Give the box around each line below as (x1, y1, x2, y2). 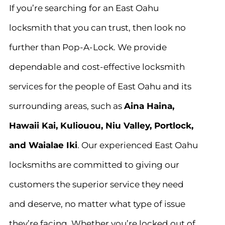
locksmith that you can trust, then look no (9, 22, 186, 33)
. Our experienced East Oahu (77, 139, 198, 150)
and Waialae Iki (9, 139, 77, 150)
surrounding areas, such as (9, 100, 124, 111)
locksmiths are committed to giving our (9, 159, 179, 170)
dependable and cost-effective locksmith (9, 61, 185, 72)
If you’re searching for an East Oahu (9, 2, 159, 13)
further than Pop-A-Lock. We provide (9, 41, 167, 52)
